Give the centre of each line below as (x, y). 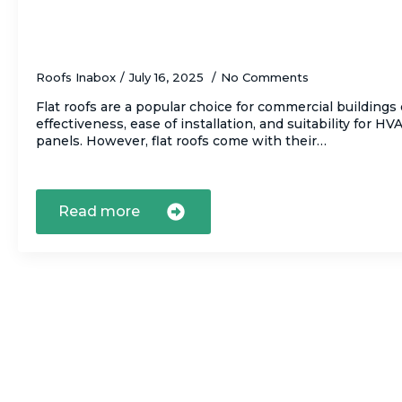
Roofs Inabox (76, 78)
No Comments (265, 78)
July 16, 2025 (168, 78)
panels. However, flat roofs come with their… (181, 141)
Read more (99, 212)
